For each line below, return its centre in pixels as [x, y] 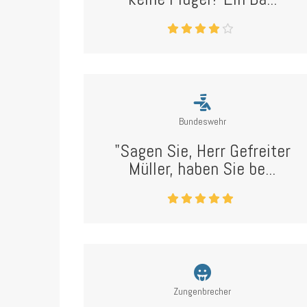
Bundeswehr [202, 121]
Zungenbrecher [202, 291]
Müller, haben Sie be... [202, 169]
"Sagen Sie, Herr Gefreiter [202, 151]
